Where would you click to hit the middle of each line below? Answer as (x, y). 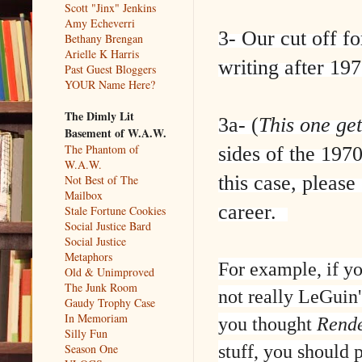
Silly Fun (86, 333)
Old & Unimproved (109, 271)
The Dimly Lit (99, 116)
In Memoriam (96, 318)
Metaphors (88, 256)
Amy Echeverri (100, 23)
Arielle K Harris (102, 53)
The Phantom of (102, 149)
